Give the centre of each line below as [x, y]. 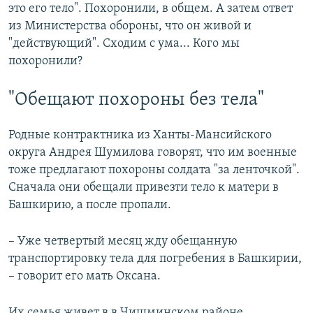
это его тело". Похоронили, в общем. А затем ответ [151, 8]
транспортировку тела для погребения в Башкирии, [155, 259]
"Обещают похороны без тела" [136, 100]
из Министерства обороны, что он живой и [130, 26]
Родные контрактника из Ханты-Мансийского [140, 135]
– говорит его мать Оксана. [85, 276]
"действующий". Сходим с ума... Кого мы [124, 43]
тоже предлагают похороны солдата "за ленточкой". [154, 170]
